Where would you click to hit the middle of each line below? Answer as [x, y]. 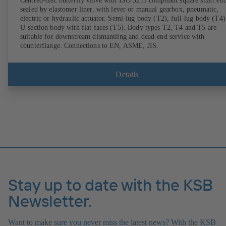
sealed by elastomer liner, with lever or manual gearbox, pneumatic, [120, 9]
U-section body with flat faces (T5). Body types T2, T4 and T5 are [119, 27]
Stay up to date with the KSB [110, 184]
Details [127, 74]
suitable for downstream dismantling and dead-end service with [112, 36]
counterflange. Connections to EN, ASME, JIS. [90, 45]
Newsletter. [50, 201]
